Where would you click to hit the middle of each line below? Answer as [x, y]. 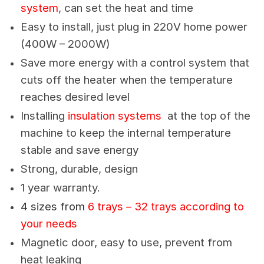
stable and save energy [80, 150]
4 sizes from [53, 207]
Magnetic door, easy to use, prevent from [126, 243]
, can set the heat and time [126, 8]
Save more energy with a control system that [135, 63]
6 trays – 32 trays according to [164, 207]
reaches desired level [75, 97]
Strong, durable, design [79, 169]
